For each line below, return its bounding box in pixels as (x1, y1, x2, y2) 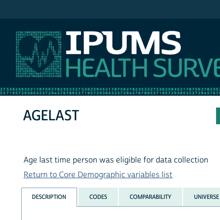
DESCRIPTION (32, 192, 67, 201)
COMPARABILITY (129, 192, 171, 201)
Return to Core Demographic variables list (24, 170, 172, 180)
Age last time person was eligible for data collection (24, 155, 208, 165)
